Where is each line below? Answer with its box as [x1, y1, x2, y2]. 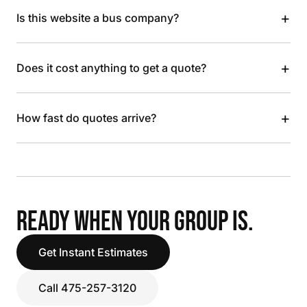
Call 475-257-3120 [38, 281, 136, 295]
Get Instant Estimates [38, 245, 148, 259]
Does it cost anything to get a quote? [16, 61, 206, 75]
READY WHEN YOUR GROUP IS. [16, 206, 254, 238]
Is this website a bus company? [16, 11, 179, 25]
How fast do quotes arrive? [16, 111, 156, 125]
